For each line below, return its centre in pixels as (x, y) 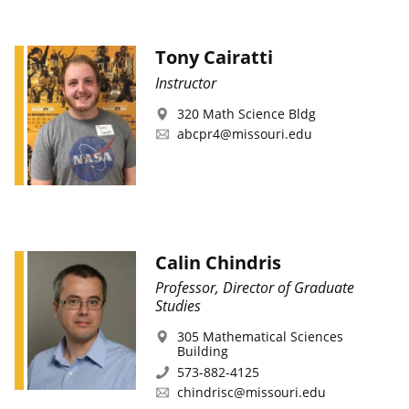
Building (202, 351)
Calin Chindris (218, 262)
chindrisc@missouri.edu (251, 393)
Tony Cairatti (214, 58)
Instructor (185, 84)
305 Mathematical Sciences (260, 337)
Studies (178, 306)
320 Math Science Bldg (246, 114)
